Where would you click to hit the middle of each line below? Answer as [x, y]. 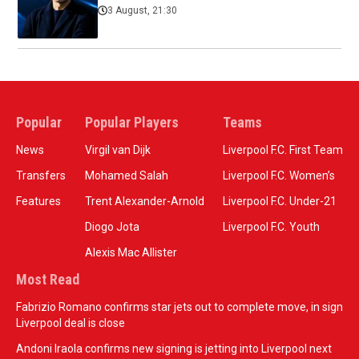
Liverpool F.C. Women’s [279, 175]
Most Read [48, 279]
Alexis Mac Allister [131, 252]
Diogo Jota [112, 226]
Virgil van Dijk [117, 149]
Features [38, 201]
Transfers [41, 175]
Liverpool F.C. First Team [283, 149]
